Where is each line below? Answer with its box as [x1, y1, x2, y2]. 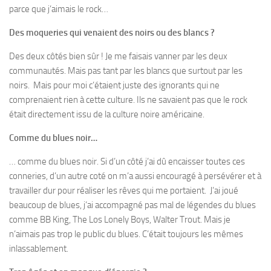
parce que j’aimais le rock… [9, 3, 108, 15]
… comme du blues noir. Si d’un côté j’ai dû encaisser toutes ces [9, 155, 245, 167]
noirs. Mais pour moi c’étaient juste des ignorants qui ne [9, 79, 220, 91]
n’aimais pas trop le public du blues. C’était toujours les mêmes [9, 228, 243, 240]
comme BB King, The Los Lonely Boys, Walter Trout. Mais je [9, 214, 230, 225]
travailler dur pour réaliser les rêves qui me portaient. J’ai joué [9, 184, 238, 196]
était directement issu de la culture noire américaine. [9, 108, 204, 120]
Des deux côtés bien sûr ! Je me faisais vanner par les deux [9, 50, 227, 62]
